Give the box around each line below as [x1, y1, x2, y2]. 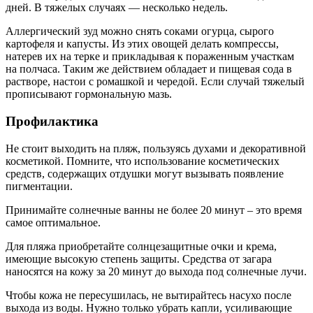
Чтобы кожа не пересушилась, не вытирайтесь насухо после [6, 289, 291, 301]
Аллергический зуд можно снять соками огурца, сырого [6, 25, 274, 38]
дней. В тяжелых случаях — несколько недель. [6, 1, 228, 14]
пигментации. [6, 180, 73, 192]
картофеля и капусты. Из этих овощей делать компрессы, [6, 38, 279, 50]
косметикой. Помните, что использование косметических [6, 154, 279, 167]
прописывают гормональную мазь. [6, 88, 172, 101]
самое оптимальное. [6, 216, 101, 228]
